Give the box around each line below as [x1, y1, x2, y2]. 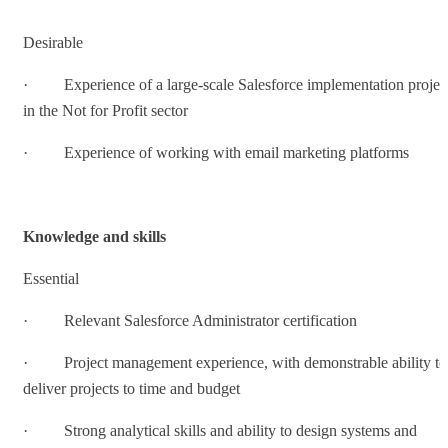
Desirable [23, 33, 83, 51]
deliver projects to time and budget [23, 379, 240, 397]
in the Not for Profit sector [23, 101, 188, 119]
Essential [23, 269, 79, 287]
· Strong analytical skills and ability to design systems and [23, 421, 417, 439]
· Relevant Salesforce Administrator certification [23, 311, 357, 329]
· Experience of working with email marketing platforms [23, 143, 409, 161]
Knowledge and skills [23, 227, 166, 245]
